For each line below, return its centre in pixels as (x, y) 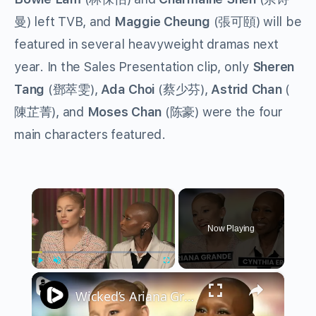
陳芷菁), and (51, 112)
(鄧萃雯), (73, 90)
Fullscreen (179, 276)
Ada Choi (128, 90)
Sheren (273, 67)
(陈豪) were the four (222, 112)
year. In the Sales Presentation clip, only (133, 67)
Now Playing (231, 229)
